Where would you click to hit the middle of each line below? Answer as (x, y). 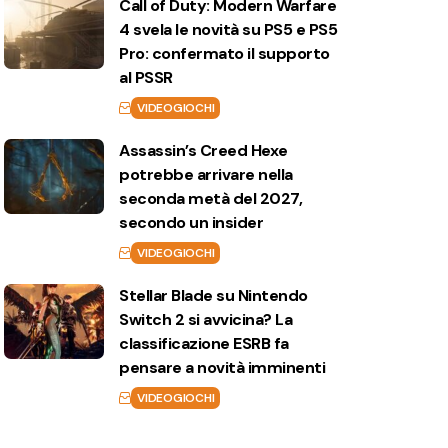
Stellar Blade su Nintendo (213, 295)
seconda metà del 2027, (211, 198)
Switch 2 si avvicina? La (206, 319)
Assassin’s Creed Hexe (203, 150)
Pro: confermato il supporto (224, 53)
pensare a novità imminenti (222, 367)
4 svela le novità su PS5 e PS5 (228, 29)
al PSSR (146, 77)
